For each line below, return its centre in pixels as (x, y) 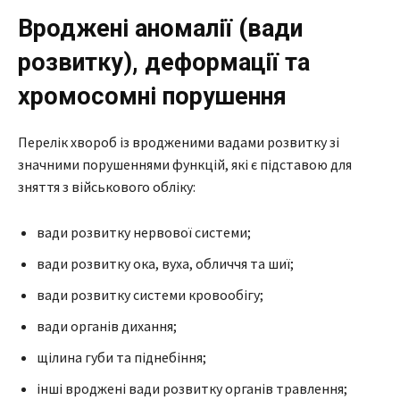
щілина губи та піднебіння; (121, 357)
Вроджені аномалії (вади (160, 28)
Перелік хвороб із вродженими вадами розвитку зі (179, 142)
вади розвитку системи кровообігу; (150, 294)
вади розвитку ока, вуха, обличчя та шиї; (165, 263)
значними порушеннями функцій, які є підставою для (185, 164)
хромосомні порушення (152, 96)
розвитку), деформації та (164, 62)
